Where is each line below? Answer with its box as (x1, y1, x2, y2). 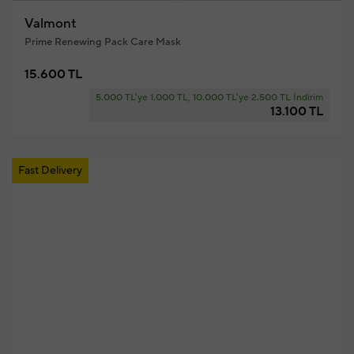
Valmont (24, 15, 77, 32)
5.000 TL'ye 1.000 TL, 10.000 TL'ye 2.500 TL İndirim (95, 92, 323, 104)
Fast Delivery (18, 164, 82, 178)
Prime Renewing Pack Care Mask (24, 36, 181, 48)
